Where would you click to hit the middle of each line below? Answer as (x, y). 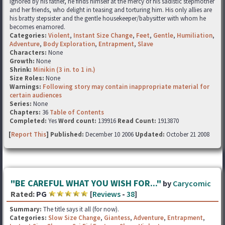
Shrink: (21, 70)
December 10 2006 (110, 134)
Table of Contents (77, 112)
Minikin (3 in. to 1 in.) (64, 70)
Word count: (77, 121)
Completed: (28, 121)
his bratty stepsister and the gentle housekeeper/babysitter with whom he (108, 18)
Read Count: (137, 121)
